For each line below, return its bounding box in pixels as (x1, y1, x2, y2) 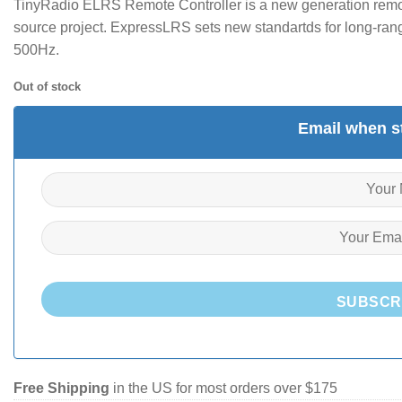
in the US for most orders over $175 (109, 380, 337, 396)
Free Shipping (13, 380, 109, 396)
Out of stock (13, 79, 81, 93)
